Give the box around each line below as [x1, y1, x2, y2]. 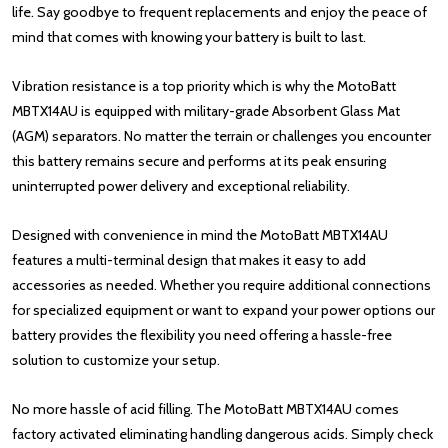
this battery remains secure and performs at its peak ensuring [12, 152, 386, 170]
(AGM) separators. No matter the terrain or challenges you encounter [12, 127, 431, 145]
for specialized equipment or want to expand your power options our [12, 301, 435, 319]
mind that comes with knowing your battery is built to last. [12, 28, 366, 46]
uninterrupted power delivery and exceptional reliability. [12, 177, 350, 195]
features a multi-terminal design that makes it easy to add [12, 251, 366, 269]
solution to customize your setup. [12, 351, 220, 369]
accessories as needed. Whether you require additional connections [12, 276, 431, 294]
